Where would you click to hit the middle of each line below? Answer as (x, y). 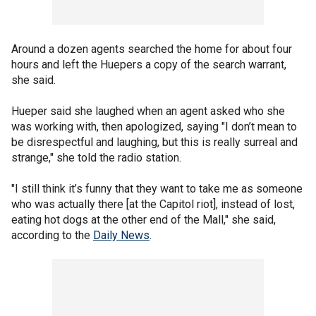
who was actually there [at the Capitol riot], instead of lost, (153, 204)
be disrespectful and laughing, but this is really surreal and (154, 142)
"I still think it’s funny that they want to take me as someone (157, 188)
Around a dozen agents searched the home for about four (152, 49)
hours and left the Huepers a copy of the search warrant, (149, 64)
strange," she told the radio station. (96, 157)
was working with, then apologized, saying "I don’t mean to (154, 126)
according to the (52, 235)
